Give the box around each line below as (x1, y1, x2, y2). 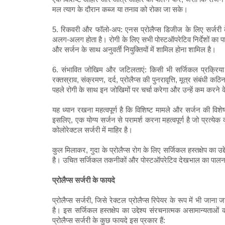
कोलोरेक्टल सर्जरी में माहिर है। (52, 126, 133, 135)
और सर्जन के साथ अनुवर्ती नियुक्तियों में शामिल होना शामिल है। (52, 45, 216, 54)
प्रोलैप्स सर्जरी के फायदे (52, 176, 115, 185)
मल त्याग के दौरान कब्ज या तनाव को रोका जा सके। (52, 5, 188, 14)
